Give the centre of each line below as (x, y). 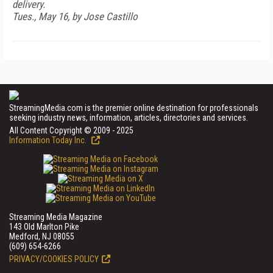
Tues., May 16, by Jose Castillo (75, 16)
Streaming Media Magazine (56, 217)
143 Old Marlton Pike (44, 227)
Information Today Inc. (49, 140)
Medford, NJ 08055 (42, 236)
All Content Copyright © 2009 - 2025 (71, 130)
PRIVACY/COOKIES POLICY (54, 259)
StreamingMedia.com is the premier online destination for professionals (134, 108)
